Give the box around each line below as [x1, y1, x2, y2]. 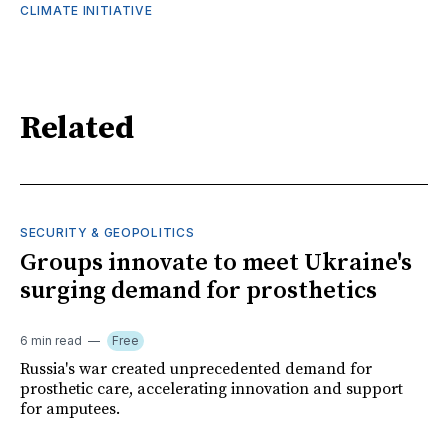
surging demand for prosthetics [20, 275, 377, 306]
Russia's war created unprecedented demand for [20, 358, 372, 379]
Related [20, 109, 134, 150]
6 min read [20, 332, 82, 348]
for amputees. [20, 398, 120, 419]
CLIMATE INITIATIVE [20, 2, 153, 18]
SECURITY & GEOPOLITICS [20, 224, 195, 240]
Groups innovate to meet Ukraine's [20, 247, 412, 278]
